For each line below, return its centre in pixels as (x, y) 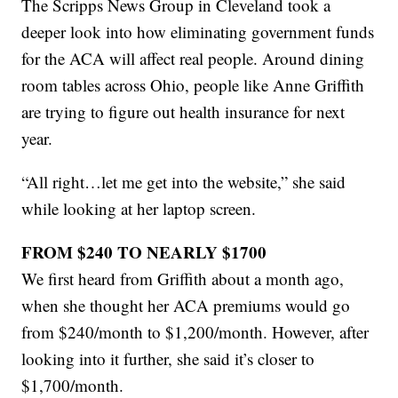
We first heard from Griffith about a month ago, (183, 278)
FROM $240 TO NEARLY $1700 (144, 251)
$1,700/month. (73, 385)
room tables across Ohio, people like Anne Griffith (193, 84)
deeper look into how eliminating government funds (198, 31)
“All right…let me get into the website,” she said (184, 181)
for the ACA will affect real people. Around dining (193, 58)
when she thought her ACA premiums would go (186, 305)
